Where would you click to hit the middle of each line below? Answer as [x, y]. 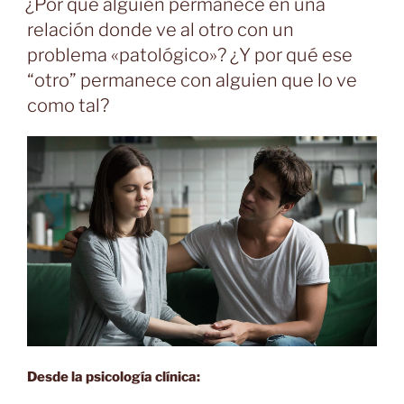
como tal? [68, 105]
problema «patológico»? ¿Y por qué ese [190, 55]
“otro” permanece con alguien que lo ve [192, 80]
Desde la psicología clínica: [114, 376]
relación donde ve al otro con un [161, 29]
